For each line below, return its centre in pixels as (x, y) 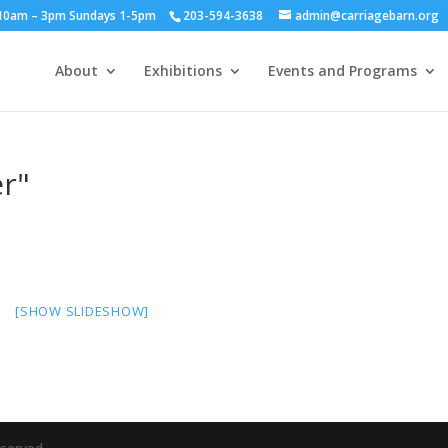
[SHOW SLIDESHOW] (82, 311)
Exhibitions (183, 70)
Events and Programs (342, 70)
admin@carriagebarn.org (367, 15)
